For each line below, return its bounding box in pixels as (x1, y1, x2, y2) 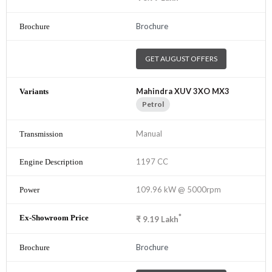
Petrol (142, 99, 164, 109)
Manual (136, 128, 162, 138)
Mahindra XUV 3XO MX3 (136, 86, 229, 96)
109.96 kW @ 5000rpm (136, 184, 221, 194)
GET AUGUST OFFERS (145, 53, 217, 63)
